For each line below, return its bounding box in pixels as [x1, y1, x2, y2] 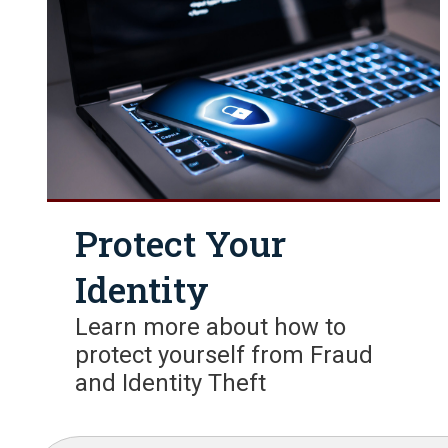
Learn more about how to [75, 312, 347, 341]
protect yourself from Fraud [75, 340, 374, 369]
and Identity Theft [75, 368, 267, 397]
